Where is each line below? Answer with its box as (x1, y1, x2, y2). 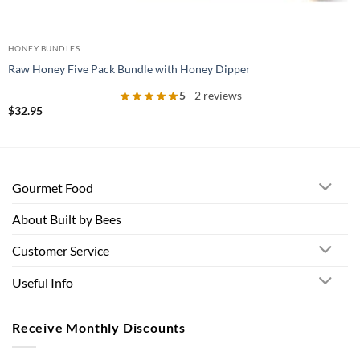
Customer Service (12, 243, 109, 259)
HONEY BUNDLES (7, 43, 80, 53)
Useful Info (12, 274, 73, 290)
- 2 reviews (185, 88, 242, 103)
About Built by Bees (12, 211, 121, 227)
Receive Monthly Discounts (12, 319, 186, 335)
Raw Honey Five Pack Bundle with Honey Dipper (7, 62, 251, 76)
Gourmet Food (12, 180, 93, 196)
